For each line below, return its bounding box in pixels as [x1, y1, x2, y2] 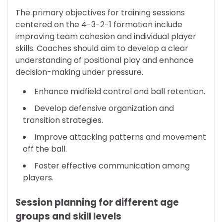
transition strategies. [23, 114, 103, 126]
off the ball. [23, 143, 67, 155]
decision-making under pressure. [15, 66, 143, 78]
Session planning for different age [15, 195, 179, 209]
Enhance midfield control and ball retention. [34, 86, 205, 98]
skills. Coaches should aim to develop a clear [15, 43, 188, 55]
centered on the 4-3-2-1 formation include [15, 19, 182, 31]
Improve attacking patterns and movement [34, 131, 206, 143]
